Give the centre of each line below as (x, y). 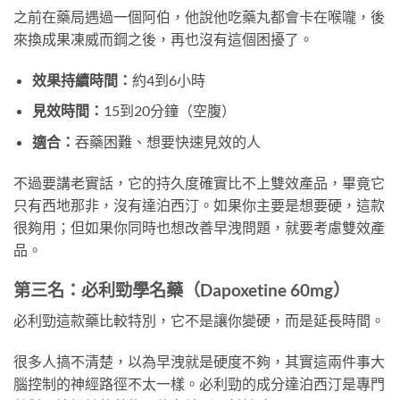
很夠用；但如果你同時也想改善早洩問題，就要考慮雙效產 (199, 227)
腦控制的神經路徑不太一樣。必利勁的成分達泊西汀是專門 (199, 383)
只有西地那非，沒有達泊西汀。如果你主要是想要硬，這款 (199, 204)
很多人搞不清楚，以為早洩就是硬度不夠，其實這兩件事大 (199, 361)
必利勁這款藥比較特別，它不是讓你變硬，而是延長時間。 (199, 321)
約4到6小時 (168, 79)
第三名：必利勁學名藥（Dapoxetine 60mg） (182, 289)
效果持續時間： (82, 79)
